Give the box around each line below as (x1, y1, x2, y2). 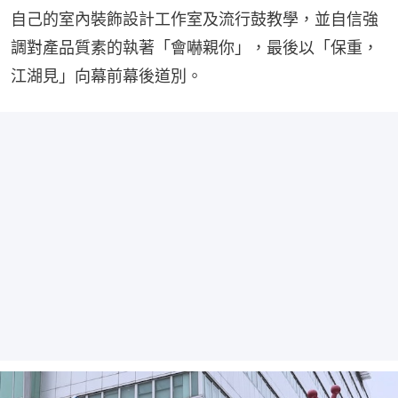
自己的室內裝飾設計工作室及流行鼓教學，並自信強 (11, 9, 378, 28)
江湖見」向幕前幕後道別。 (11, 66, 203, 85)
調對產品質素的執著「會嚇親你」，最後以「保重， (11, 37, 378, 57)
